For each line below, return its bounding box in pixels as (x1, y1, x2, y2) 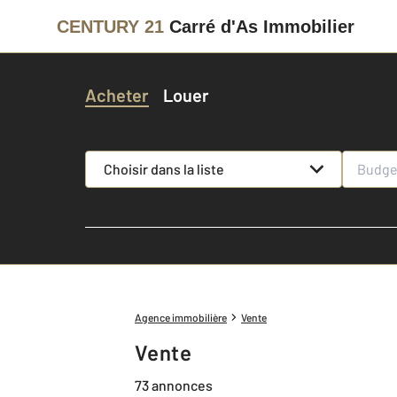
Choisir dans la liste (103, 160, 224, 177)
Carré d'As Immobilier (169, 16, 354, 36)
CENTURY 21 (57, 16, 164, 36)
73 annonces (135, 376, 213, 393)
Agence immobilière (135, 311, 227, 323)
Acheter (85, 84, 149, 105)
